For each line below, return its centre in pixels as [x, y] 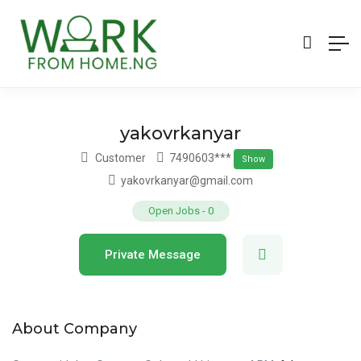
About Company [75, 328]
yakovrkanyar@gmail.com [186, 180]
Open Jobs [174, 210]
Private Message [152, 254]
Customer [120, 158]
